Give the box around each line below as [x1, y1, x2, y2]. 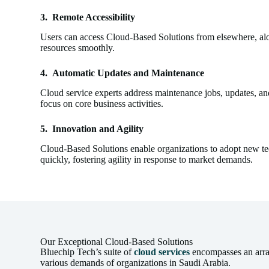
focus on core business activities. [40, 98, 164, 109]
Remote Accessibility [52, 12, 136, 23]
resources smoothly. [40, 43, 115, 53]
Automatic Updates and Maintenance [52, 68, 205, 79]
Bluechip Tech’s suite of [40, 246, 134, 257]
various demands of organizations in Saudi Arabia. [40, 257, 231, 268]
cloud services [134, 246, 190, 257]
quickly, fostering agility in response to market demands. [40, 154, 253, 165]
